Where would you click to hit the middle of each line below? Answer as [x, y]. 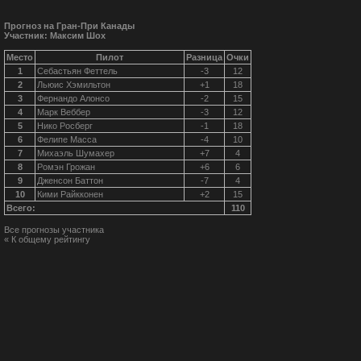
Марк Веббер [64, 112]
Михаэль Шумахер [76, 153]
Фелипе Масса [67, 139]
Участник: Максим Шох [55, 35]
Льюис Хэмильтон [74, 85]
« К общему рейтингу [47, 239]
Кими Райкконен [70, 194]
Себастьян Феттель [77, 71]
